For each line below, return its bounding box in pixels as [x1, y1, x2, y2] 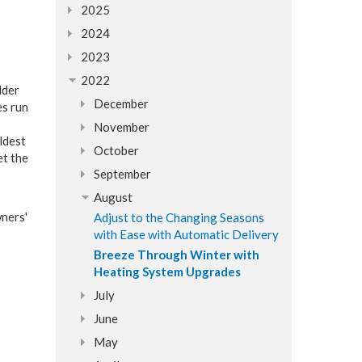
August [93, 190, 133, 204]
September [93, 166, 151, 181]
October [93, 143, 139, 158]
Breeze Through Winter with [93, 247, 259, 262]
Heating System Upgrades [93, 264, 241, 279]
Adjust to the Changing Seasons [93, 210, 264, 225]
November [93, 120, 149, 134]
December [93, 96, 149, 111]
